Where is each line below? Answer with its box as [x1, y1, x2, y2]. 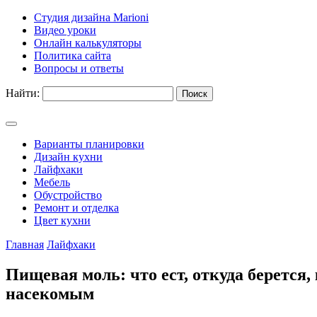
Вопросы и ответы [34, 62, 124, 74]
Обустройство [34, 189, 102, 201]
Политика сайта [34, 50, 111, 62]
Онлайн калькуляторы [34, 37, 142, 49]
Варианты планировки [34, 138, 144, 150]
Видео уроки [34, 24, 96, 36]
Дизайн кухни [34, 151, 103, 163]
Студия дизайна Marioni [34, 11, 149, 23]
